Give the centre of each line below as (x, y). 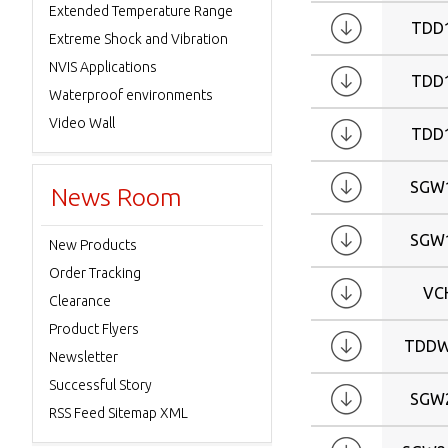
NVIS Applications (103, 67)
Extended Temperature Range (141, 11)
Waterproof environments (131, 95)
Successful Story (100, 385)
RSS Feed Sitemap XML (118, 413)
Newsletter (83, 357)
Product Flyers (94, 329)
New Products (93, 245)
